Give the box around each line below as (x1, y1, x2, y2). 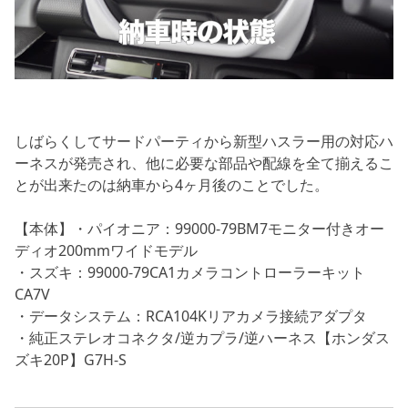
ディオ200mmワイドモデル (15, 240, 198, 260)
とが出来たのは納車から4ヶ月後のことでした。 (15, 174, 329, 195)
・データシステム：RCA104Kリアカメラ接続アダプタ (15, 305, 367, 326)
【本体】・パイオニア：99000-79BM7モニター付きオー (15, 218, 384, 239)
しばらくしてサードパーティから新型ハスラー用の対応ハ (15, 130, 393, 151)
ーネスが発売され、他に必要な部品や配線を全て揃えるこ (15, 152, 393, 173)
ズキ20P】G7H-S (15, 349, 127, 370)
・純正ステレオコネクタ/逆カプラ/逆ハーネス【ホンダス (15, 327, 390, 348)
